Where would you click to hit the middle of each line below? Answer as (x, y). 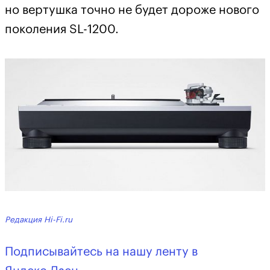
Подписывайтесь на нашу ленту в (101, 252)
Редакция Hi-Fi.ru (39, 219)
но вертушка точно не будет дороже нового (132, 11)
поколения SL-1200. (62, 30)
